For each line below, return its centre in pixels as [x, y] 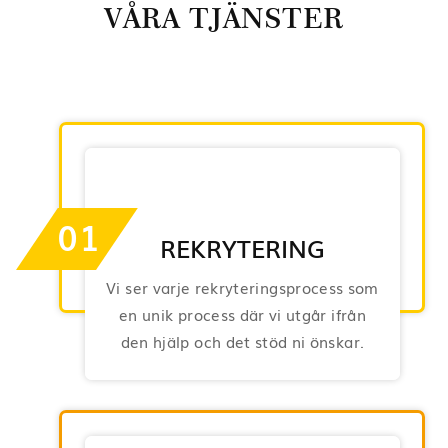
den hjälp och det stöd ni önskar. [242, 340]
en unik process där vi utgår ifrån [242, 313]
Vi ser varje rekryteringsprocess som [242, 286]
